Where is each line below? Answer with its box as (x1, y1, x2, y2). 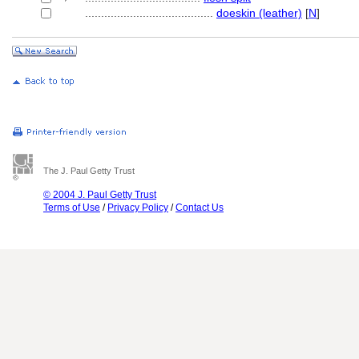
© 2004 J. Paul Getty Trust (43, 189, 156, 200)
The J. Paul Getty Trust (43, 166, 135, 175)
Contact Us (175, 202, 224, 213)
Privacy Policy (107, 202, 168, 213)
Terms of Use (43, 202, 100, 213)
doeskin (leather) (216, 6, 302, 19)
